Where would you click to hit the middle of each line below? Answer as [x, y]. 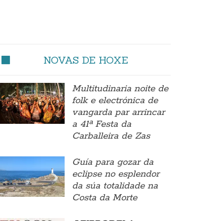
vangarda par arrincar [118, 112]
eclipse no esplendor [115, 174]
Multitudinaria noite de [120, 89]
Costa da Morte [104, 198]
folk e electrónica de [115, 101]
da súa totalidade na [115, 186]
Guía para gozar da [112, 162]
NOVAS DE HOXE [86, 60]
